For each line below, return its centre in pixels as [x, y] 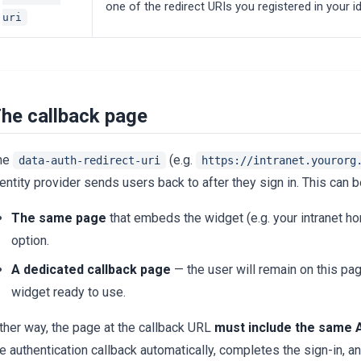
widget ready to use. [68, 293]
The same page [59, 218]
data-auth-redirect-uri [89, 161]
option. [30, 241]
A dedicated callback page [91, 270]
